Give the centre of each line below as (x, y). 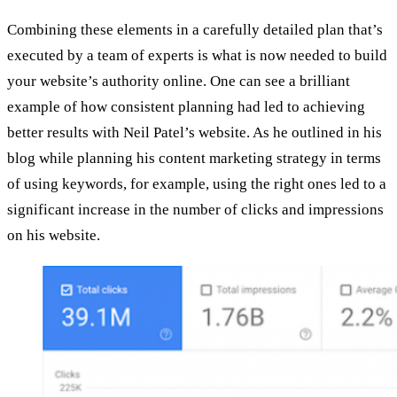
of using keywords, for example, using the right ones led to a (197, 184)
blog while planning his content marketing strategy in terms (194, 159)
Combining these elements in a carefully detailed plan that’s (195, 30)
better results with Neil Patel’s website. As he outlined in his (195, 133)
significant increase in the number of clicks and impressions (195, 210)
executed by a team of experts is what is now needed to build (197, 56)
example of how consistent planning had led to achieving (186, 107)
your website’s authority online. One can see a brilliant (179, 82)
